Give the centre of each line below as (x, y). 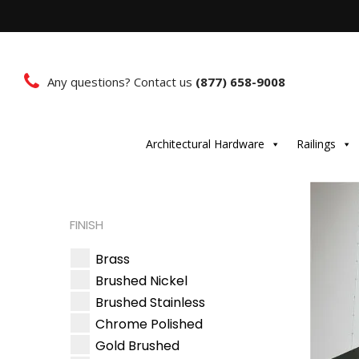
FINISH (87, 225)
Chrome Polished (149, 325)
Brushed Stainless (150, 303)
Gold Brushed (137, 346)
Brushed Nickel (141, 281)
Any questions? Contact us (121, 81)
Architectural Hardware (205, 144)
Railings (316, 144)
